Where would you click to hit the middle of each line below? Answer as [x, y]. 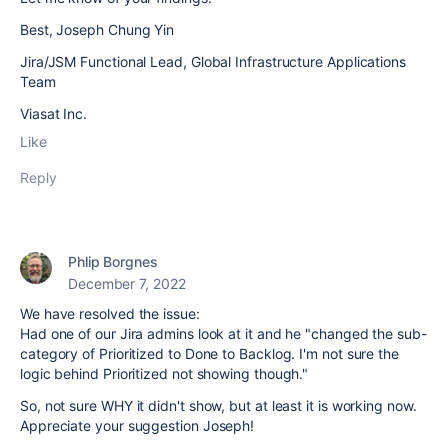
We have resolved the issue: [110, 313]
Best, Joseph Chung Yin [97, 29]
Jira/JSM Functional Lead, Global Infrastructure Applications [213, 61]
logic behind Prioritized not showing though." [164, 373]
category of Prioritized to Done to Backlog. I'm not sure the [209, 353]
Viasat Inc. [54, 113]
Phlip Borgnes [113, 261]
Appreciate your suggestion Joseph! [137, 425]
